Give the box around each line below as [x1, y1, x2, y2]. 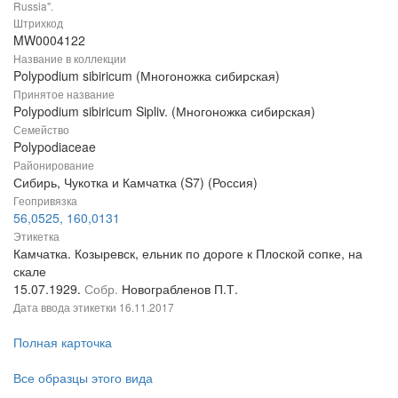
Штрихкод [13, 15, 63, 31]
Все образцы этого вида [13, 369, 153, 387]
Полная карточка [13, 333, 112, 352]
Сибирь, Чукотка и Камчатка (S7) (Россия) [13, 173, 258, 192]
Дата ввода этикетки [13, 299, 119, 315]
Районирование [13, 157, 94, 173]
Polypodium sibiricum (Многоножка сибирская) [13, 67, 280, 85]
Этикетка [13, 228, 60, 244]
